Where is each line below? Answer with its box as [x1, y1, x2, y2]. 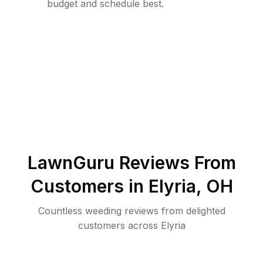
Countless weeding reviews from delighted [38, 205, 225, 217]
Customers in [30, 176, 149, 197]
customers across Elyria [77, 220, 186, 231]
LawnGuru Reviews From [27, 152, 236, 173]
